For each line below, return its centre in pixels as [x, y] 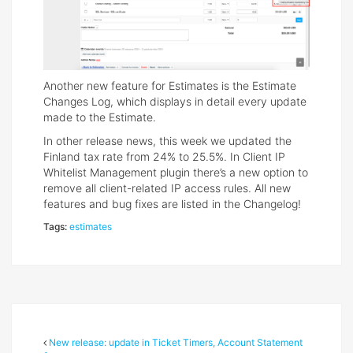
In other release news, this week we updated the [167, 140]
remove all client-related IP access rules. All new [167, 188]
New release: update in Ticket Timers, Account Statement [176, 342]
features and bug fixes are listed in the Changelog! [172, 203]
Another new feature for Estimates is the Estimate [170, 85]
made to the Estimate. [100, 117]
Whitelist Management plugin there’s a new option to [176, 172]
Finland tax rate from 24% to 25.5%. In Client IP [164, 156]
